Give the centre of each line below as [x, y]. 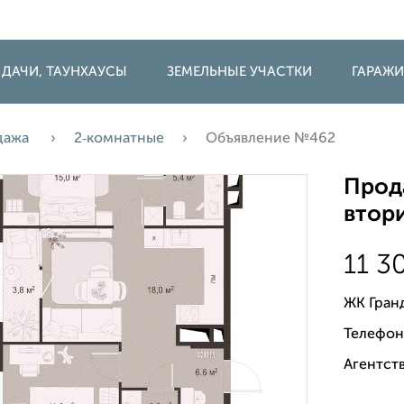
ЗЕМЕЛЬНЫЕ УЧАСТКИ [239, 72]
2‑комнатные [119, 139]
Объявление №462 [271, 139]
